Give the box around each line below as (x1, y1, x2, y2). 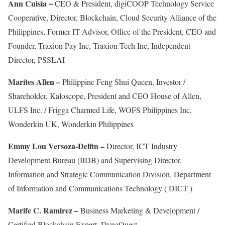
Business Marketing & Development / (78, 204, 199, 215)
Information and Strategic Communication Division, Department (8, 168, 211, 179)
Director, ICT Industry (104, 140, 177, 151)
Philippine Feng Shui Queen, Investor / (60, 76, 185, 87)
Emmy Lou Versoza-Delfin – (8, 140, 104, 152)
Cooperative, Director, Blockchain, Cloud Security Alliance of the (8, 12, 216, 23)
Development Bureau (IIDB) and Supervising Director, (8, 154, 182, 165)
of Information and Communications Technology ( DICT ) (8, 182, 192, 193)
